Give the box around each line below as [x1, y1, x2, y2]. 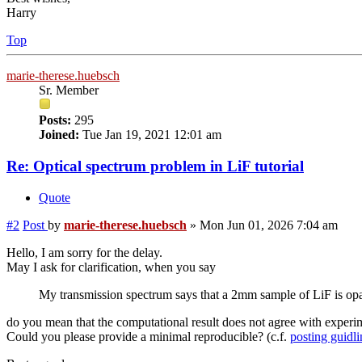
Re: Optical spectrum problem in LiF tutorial [6, 157, 304, 175]
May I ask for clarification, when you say [6, 259, 216, 274]
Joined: [39, 128, 79, 142]
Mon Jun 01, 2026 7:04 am [200, 217, 338, 232]
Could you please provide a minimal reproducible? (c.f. [6, 329, 290, 343]
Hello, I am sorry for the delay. [6, 245, 162, 259]
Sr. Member [39, 83, 99, 98]
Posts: [39, 113, 71, 128]
